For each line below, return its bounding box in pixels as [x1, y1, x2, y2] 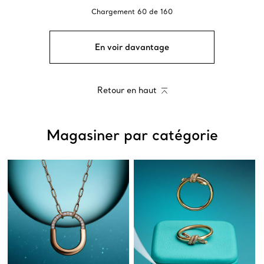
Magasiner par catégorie [46, 126, 218, 144]
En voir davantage [95, 42, 169, 52]
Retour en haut [97, 85, 157, 95]
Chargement [91, 7, 135, 16]
